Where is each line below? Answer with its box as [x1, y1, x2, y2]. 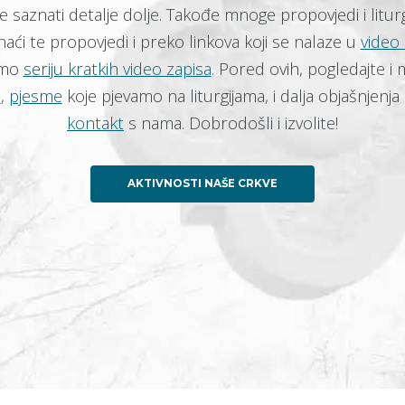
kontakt [67, 111, 124, 135]
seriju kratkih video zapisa [23, 57, 212, 80]
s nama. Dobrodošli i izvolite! [124, 111, 338, 135]
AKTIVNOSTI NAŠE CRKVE [127, 177, 278, 191]
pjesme [8, 84, 62, 108]
